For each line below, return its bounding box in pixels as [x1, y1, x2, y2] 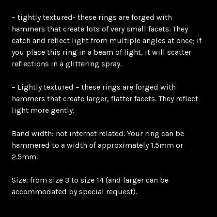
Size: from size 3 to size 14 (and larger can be [12, 175, 169, 185]
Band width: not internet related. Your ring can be [12, 128, 184, 138]
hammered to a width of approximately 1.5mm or [12, 140, 183, 150]
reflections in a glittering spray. [12, 59, 122, 68]
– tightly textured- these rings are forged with [12, 12, 172, 22]
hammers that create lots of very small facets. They [12, 24, 188, 33]
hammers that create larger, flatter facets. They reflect [12, 93, 198, 103]
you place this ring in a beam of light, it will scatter [12, 47, 191, 57]
